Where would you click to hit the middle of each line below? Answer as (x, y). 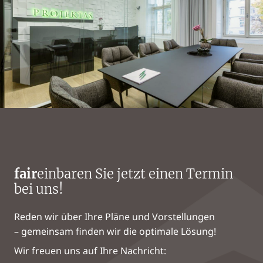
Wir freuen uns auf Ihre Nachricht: (90, 250)
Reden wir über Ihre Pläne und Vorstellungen (114, 216)
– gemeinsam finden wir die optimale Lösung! (115, 231)
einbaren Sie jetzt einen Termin (135, 173)
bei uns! (39, 189)
